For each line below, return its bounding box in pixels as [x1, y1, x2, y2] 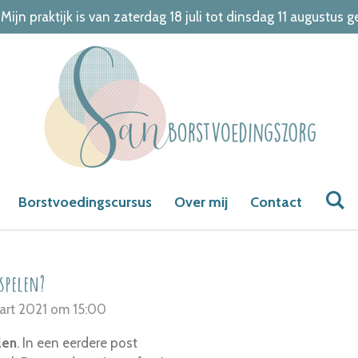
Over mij [174, 193, 229, 211]
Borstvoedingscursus [18, 193, 153, 211]
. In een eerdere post [17, 334, 137, 351]
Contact [250, 193, 303, 211]
